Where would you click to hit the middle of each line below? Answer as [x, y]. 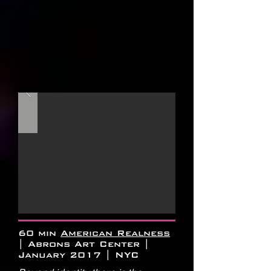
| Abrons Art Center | [84, 244]
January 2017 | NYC [79, 255]
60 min [39, 233]
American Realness [115, 233]
